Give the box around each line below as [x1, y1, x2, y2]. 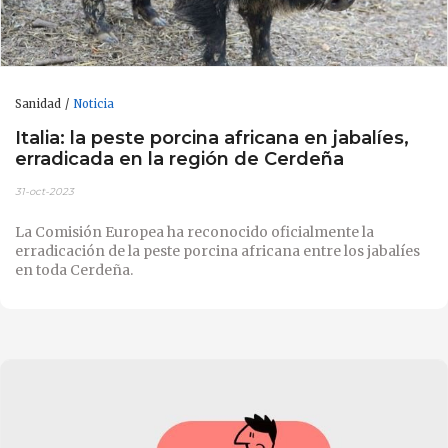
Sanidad [15, 97, 61, 112]
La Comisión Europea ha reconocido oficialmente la [15, 223, 374, 242]
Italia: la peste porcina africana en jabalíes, [15, 125, 409, 149]
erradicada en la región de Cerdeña [15, 146, 344, 170]
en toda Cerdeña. [15, 261, 133, 280]
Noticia [73, 97, 114, 112]
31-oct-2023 [15, 185, 74, 199]
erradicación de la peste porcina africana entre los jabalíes [15, 242, 420, 261]
